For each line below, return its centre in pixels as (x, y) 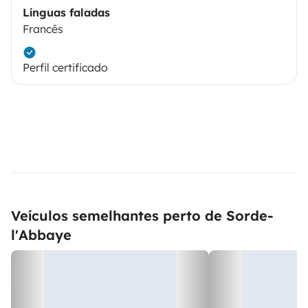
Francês (43, 29)
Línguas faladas (66, 12)
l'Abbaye (41, 234)
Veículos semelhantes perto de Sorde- (142, 215)
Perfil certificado (65, 67)
